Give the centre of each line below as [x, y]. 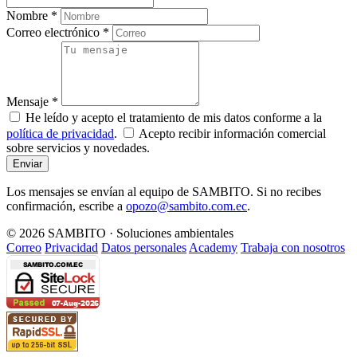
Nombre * [32, 16]
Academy [213, 248]
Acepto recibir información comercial [232, 134]
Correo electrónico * [58, 33]
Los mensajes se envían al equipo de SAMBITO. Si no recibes [164, 192]
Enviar [27, 164]
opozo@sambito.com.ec [186, 206]
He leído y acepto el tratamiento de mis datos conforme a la [174, 118]
